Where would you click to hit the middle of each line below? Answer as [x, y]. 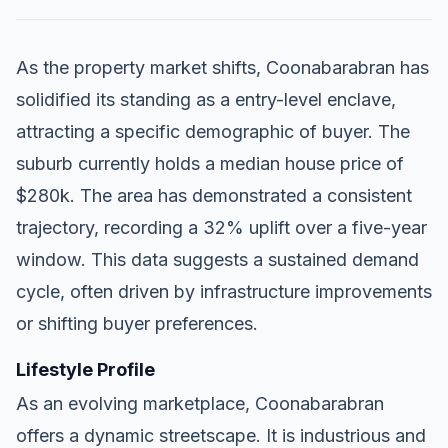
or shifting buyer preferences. [137, 323]
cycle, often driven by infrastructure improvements [224, 291]
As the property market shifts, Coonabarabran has [222, 67]
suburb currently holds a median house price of [210, 163]
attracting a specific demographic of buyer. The [213, 131]
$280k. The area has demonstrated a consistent [214, 195]
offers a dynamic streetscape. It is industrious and [221, 435]
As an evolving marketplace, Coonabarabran [200, 403]
